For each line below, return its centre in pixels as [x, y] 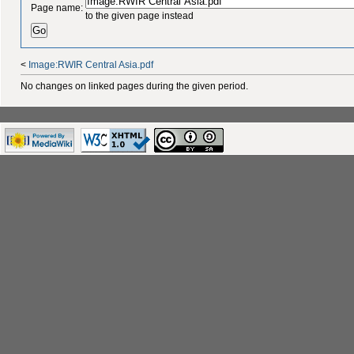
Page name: [57, 8]
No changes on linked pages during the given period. [134, 86]
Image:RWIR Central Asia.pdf [90, 65]
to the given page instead [140, 15]
